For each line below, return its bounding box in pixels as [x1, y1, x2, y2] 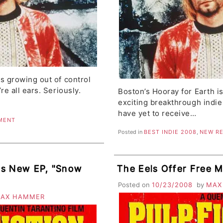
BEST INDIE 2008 [144, 128, 197, 135]
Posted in [118, 128, 144, 135]
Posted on [118, 180, 152, 189]
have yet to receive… [118, 109, 197, 118]
